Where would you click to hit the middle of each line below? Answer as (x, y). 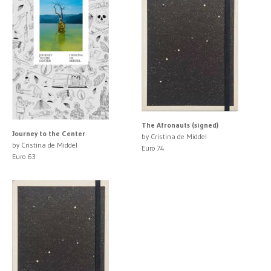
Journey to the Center (49, 133)
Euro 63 (24, 156)
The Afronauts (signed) (180, 125)
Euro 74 (153, 148)
